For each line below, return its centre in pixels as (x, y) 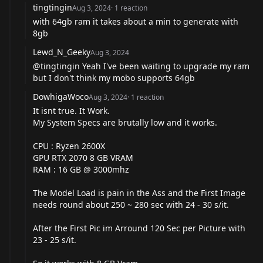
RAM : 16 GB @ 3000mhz (81, 169)
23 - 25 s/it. (55, 240)
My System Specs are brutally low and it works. (125, 122)
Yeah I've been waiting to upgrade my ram (165, 66)
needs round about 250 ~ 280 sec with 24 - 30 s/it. (131, 204)
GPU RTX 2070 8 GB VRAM (83, 157)
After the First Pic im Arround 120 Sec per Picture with (139, 228)
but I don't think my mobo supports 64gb (114, 77)
